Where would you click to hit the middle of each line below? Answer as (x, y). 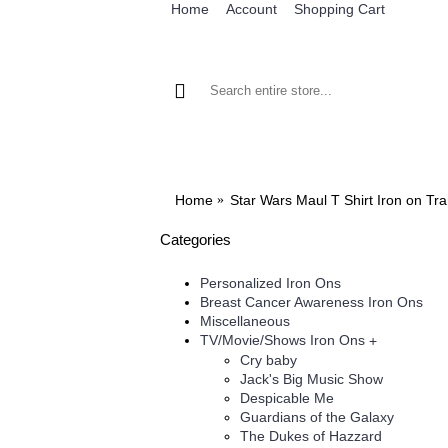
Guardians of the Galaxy (317, 416)
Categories (195, 239)
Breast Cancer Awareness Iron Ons (311, 302)
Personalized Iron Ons (270, 283)
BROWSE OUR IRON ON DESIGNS (288, 159)
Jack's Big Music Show (311, 378)
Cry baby (268, 359)
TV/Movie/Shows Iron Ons (284, 340)
